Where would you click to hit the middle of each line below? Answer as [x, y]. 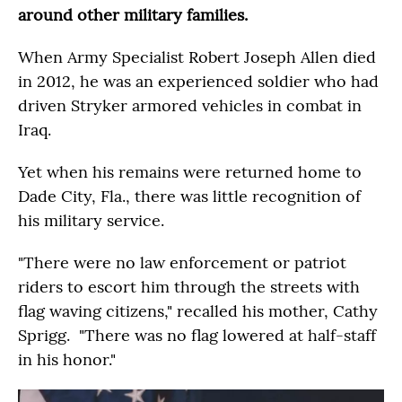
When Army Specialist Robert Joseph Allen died [197, 57]
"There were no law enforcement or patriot [182, 262]
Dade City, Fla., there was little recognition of [189, 196]
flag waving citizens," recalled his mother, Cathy [198, 311]
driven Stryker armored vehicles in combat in [190, 105]
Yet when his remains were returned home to [190, 172]
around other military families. [133, 15]
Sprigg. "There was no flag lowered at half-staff [197, 335]
